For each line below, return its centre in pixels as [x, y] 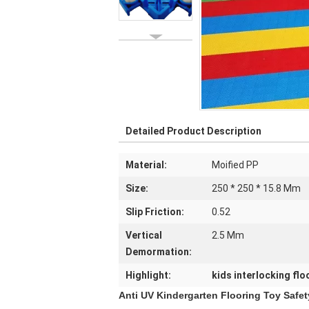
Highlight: [148, 275]
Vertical [144, 235]
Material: [146, 165]
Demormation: [159, 252]
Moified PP [235, 165]
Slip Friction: [155, 212]
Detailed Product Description [193, 131]
